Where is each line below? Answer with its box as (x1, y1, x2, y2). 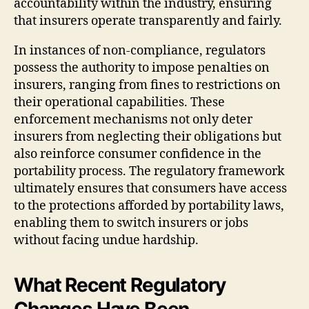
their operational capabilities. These (14, 94, 225, 110)
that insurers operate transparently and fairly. (14, 12, 282, 29)
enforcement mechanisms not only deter (14, 111, 252, 128)
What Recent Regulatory (14, 272, 226, 297)
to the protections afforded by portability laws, (14, 197, 284, 214)
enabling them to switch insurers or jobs (14, 215, 248, 231)
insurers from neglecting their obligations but (14, 128, 281, 145)
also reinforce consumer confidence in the (14, 146, 261, 162)
